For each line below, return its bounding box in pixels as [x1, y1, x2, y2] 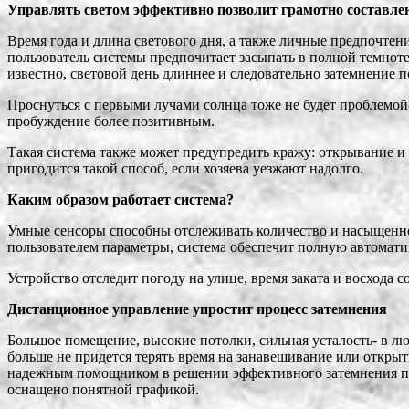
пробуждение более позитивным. [7, 113, 215, 130]
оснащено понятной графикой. [7, 382, 199, 398]
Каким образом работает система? [7, 192, 234, 208]
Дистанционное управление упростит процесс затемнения [7, 301, 387, 318]
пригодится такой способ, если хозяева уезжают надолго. [7, 161, 363, 177]
